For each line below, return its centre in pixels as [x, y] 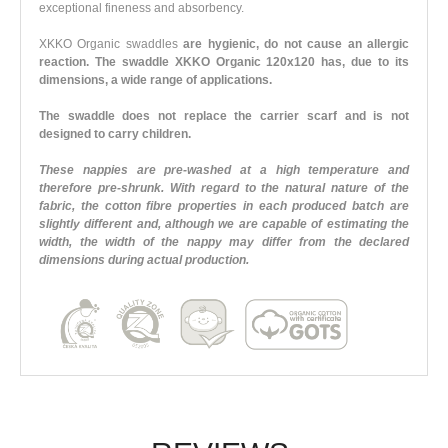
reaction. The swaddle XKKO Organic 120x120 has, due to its [224, 61]
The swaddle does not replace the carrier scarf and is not [224, 115]
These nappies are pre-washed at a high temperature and [224, 169]
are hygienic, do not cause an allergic [293, 43]
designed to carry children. [115, 133]
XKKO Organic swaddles [108, 43]
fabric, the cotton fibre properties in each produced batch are [224, 205]
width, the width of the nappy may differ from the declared [224, 241]
